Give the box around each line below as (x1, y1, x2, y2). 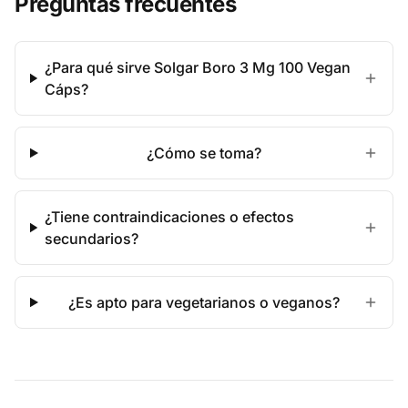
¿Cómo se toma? (147, 144, 262, 162)
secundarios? (45, 229, 139, 248)
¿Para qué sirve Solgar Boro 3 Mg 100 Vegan (44, 58, 351, 76)
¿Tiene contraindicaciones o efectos (45, 208, 295, 226)
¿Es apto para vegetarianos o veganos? (68, 293, 341, 311)
